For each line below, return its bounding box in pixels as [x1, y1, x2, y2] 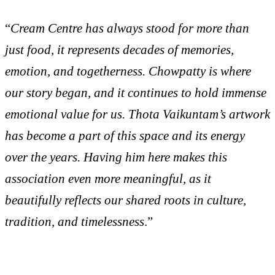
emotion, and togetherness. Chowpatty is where [5, 64, 251, 79]
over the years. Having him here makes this [5, 150, 227, 165]
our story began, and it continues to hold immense [5, 85, 266, 100]
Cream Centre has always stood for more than [10, 21, 249, 36]
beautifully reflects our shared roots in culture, [5, 193, 246, 207]
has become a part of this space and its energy [5, 128, 245, 143]
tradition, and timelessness [5, 214, 144, 229]
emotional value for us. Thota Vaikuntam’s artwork [5, 107, 270, 122]
